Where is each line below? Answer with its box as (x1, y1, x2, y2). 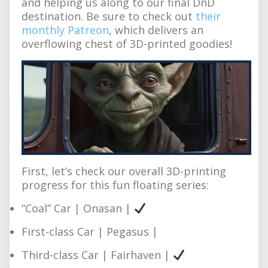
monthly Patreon (22, 22, 109, 37)
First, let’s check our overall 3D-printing (22, 163, 226, 178)
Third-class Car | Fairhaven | (22, 247, 173, 262)
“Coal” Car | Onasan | (22, 200, 134, 215)
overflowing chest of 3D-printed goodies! (22, 36, 232, 51)
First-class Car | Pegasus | (22, 224, 158, 239)
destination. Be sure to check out (22, 8, 196, 23)
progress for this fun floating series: (22, 177, 209, 192)
